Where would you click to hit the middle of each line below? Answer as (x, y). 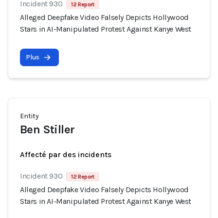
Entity (29, 116)
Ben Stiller (47, 129)
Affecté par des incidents (66, 154)
